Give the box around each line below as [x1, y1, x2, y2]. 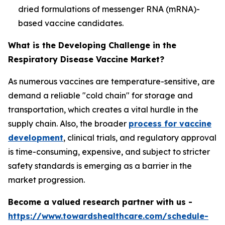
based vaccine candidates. [18, 18, 124, 28]
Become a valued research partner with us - [8, 196, 192, 207]
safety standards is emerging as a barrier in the [8, 160, 192, 171]
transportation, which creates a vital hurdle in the [8, 104, 198, 115]
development [8, 132, 63, 143]
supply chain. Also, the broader [8, 118, 129, 129]
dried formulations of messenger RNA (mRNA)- [18, 4, 200, 14]
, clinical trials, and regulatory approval [63, 132, 216, 143]
